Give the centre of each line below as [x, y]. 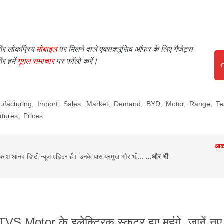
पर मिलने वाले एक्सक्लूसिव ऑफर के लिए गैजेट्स [125, 49]
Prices [33, 116]
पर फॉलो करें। [76, 61]
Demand [127, 104]
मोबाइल [47, 49]
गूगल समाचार [36, 61]
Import [48, 104]
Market [97, 104]
